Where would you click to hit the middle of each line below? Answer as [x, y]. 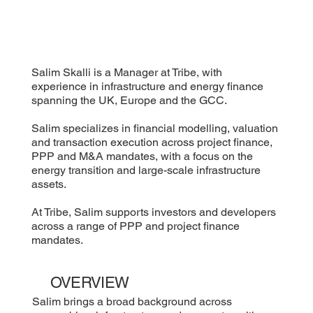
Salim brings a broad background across [132, 301]
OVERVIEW [89, 283]
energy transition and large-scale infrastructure [146, 170]
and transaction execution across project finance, [152, 143]
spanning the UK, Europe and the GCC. [130, 101]
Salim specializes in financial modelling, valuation [155, 129]
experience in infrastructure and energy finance [148, 87]
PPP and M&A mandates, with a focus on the [143, 156]
